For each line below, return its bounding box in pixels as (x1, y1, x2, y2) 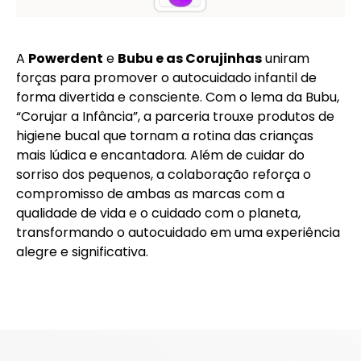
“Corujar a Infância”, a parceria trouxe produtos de (16, 107, 334, 126)
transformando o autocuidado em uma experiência (16, 223, 340, 242)
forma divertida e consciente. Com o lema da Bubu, (16, 88, 339, 106)
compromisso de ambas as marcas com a (16, 185, 284, 203)
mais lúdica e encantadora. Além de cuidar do (16, 146, 305, 164)
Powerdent (28, 49, 103, 68)
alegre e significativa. (16, 243, 148, 261)
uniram (262, 49, 309, 68)
